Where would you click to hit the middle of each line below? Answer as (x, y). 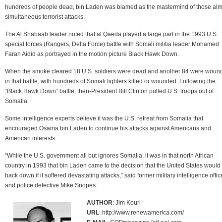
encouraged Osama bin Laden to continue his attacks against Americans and (108, 128)
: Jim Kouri (127, 202)
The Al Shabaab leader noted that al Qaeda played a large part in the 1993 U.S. (111, 34)
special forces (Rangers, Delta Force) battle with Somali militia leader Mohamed (112, 44)
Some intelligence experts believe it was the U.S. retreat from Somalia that (104, 118)
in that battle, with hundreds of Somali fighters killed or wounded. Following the (110, 81)
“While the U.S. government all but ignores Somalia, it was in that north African (109, 155)
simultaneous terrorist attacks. (45, 17)
